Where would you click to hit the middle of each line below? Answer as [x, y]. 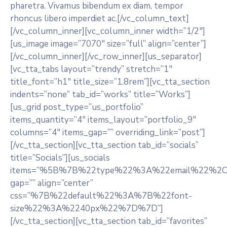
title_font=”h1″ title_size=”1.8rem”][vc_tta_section [110, 82]
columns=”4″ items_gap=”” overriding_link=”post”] [108, 133]
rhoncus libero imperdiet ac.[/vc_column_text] [100, 18]
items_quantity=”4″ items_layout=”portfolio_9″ [103, 120]
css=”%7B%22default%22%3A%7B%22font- [101, 196]
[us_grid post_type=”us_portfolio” [77, 107]
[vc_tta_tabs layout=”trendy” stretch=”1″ [91, 69]
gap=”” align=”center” [52, 183]
